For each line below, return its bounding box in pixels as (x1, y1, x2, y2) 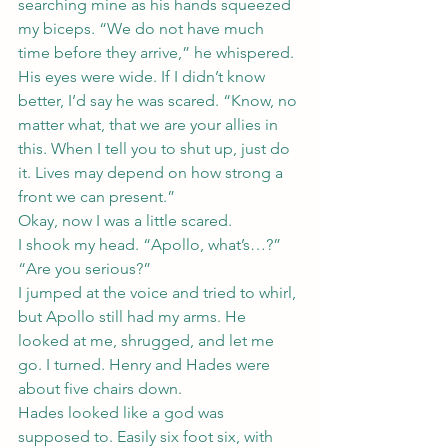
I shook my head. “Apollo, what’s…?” (18, 235, 281, 254)
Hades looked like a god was (18, 403, 228, 422)
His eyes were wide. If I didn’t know (18, 67, 269, 86)
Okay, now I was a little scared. (18, 211, 232, 230)
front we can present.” (18, 187, 175, 206)
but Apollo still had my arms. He (18, 307, 250, 326)
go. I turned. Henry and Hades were (18, 355, 274, 374)
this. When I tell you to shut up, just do (18, 139, 294, 158)
